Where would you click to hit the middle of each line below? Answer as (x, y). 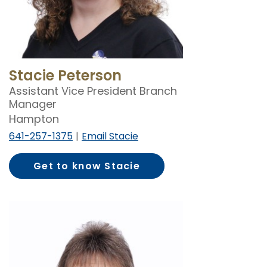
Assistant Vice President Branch (93, 91)
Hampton (34, 119)
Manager (33, 104)
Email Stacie (110, 136)
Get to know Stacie (87, 166)
